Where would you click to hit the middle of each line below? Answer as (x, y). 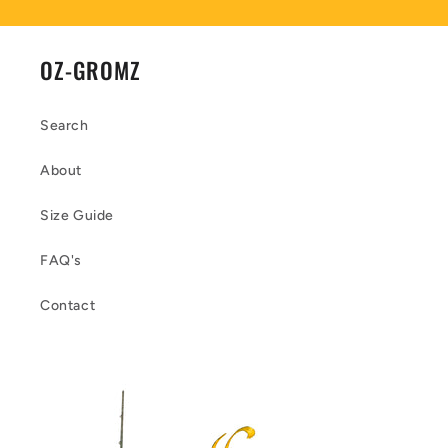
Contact (68, 305)
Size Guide (77, 215)
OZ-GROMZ (90, 69)
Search (64, 125)
